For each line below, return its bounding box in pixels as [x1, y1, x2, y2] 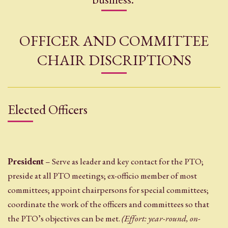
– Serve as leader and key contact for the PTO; [44, 155, 204, 167]
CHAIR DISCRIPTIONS [37, 50, 191, 70]
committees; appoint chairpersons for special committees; [8, 184, 209, 195]
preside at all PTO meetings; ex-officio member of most [8, 169, 197, 181]
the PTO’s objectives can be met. [8, 212, 122, 224]
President [8, 155, 44, 167]
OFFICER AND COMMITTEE [19, 31, 209, 50]
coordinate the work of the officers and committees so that [8, 198, 209, 210]
